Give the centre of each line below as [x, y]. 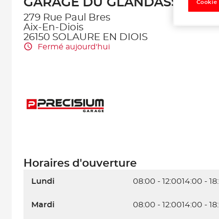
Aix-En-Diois [54, 27]
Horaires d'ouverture [80, 163]
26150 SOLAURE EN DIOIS [86, 37]
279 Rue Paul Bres [67, 18]
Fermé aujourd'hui [74, 47]
